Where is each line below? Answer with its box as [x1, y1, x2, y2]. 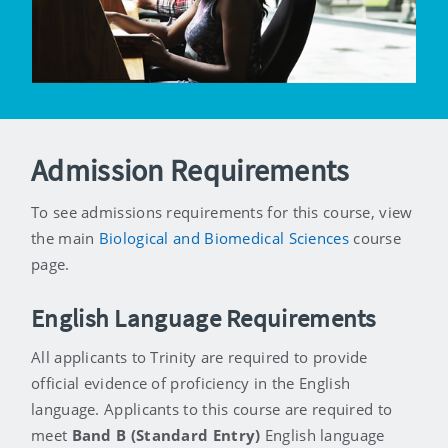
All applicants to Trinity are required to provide [31, 347, 368, 368]
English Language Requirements [31, 302, 376, 335]
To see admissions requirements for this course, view [31, 202, 413, 223]
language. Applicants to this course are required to [31, 399, 393, 420]
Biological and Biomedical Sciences [98, 228, 349, 249]
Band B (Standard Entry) [71, 425, 265, 446]
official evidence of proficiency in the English [31, 373, 351, 394]
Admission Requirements [31, 151, 350, 190]
